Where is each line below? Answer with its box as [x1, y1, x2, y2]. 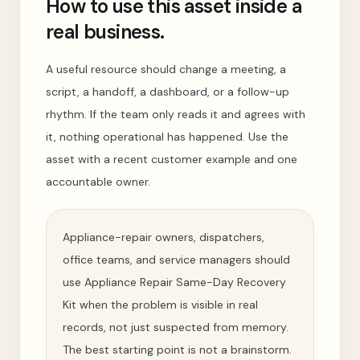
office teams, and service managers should [63, 252, 290, 267]
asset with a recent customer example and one [46, 152, 297, 166]
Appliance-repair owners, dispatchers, [63, 230, 264, 244]
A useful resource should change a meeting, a [46, 62, 286, 76]
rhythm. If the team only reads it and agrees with [46, 107, 305, 121]
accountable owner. [46, 174, 150, 189]
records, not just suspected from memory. [63, 320, 288, 334]
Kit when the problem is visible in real [63, 297, 258, 312]
